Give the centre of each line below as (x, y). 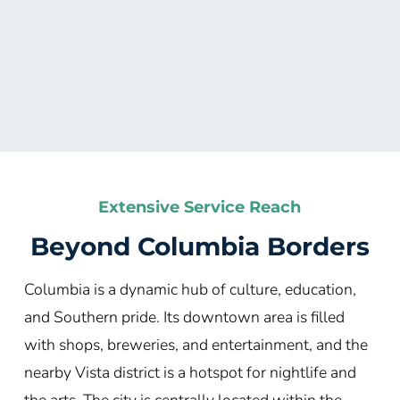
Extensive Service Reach (200, 207)
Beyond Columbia (145, 246)
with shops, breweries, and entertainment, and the (196, 344)
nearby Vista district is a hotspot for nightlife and (190, 372)
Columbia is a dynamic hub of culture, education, (190, 289)
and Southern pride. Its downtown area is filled (184, 317)
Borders (318, 246)
